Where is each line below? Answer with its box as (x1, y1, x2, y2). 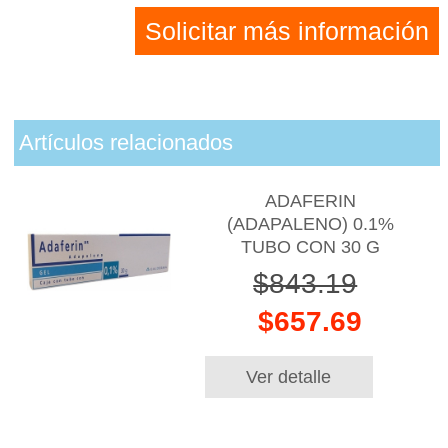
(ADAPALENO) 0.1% (226, 214, 394, 235)
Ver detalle (246, 366, 332, 388)
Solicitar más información (145, 16, 430, 45)
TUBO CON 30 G (240, 237, 380, 258)
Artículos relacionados (18, 130, 233, 156)
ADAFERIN (264, 191, 356, 212)
